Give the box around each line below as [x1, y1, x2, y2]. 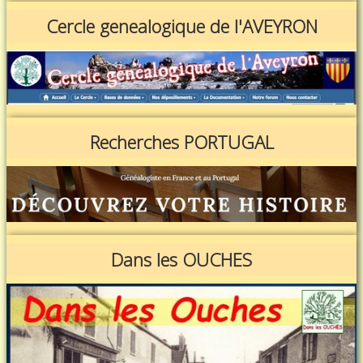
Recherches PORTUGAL [89, 130, 274, 155]
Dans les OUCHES [111, 246, 252, 271]
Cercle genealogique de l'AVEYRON [45, 13, 318, 38]
